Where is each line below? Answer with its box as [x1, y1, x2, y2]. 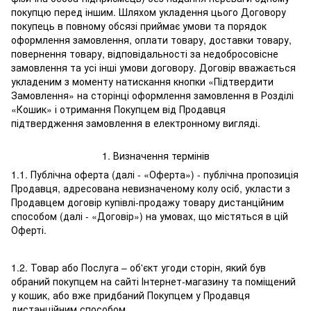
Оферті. [11, 223, 47, 237]
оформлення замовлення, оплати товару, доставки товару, [11, 33, 292, 47]
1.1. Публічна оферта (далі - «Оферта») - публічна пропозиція [11, 167, 299, 182]
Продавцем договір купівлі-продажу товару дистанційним [11, 195, 284, 210]
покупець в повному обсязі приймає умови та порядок [11, 19, 267, 33]
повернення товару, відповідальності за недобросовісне [11, 47, 278, 61]
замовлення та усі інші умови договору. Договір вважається [11, 60, 296, 75]
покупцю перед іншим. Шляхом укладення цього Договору [11, 5, 286, 19]
